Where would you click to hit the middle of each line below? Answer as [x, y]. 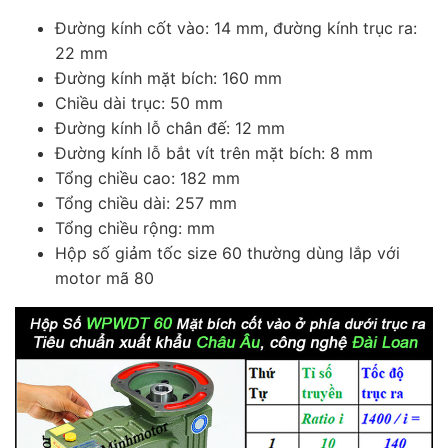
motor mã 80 [104, 278]
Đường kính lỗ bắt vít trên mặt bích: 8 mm [214, 153]
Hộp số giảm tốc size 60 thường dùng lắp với [227, 253]
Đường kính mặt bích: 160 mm [168, 78]
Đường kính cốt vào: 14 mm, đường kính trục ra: [236, 28]
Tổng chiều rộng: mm [135, 228]
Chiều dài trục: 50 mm [139, 103]
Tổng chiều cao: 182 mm [147, 178]
